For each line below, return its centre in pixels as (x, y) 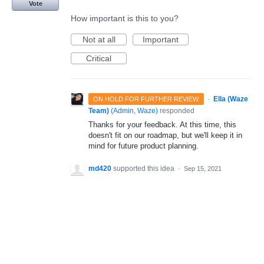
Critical (99, 59)
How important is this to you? (125, 19)
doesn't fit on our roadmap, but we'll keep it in (165, 136)
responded (176, 111)
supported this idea (145, 168)
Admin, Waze (134, 111)
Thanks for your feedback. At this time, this (162, 125)
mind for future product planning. (143, 146)
